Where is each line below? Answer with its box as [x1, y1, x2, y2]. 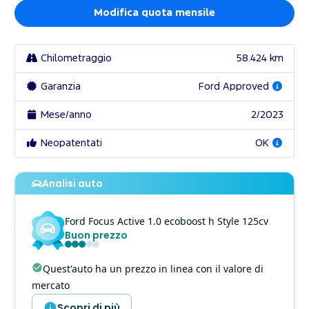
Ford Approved [198, 82, 272, 92]
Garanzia [37, 82, 81, 92]
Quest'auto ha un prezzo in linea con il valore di [43, 262, 263, 276]
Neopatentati [37, 139, 102, 148]
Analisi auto [41, 177, 103, 191]
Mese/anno [37, 110, 92, 120]
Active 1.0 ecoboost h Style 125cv [117, 215, 268, 228]
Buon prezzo [65, 228, 128, 243]
